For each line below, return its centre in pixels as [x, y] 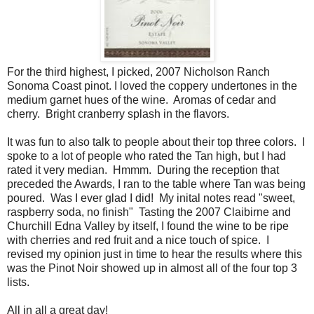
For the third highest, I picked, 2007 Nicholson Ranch [138, 71]
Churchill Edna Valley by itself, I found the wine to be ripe [148, 226]
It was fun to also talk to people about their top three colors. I [156, 142]
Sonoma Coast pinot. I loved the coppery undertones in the [152, 86]
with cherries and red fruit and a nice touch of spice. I [138, 240]
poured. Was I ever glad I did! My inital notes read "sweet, [151, 198]
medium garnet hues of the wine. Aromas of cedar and [142, 100]
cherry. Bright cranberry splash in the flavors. [120, 114]
